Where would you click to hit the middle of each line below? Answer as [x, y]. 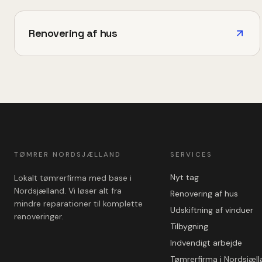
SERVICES [191, 154]
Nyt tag [185, 177]
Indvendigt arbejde [206, 242]
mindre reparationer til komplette [78, 203]
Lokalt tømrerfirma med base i [73, 177]
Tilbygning [189, 226]
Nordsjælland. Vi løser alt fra [68, 190]
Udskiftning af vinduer [212, 210]
